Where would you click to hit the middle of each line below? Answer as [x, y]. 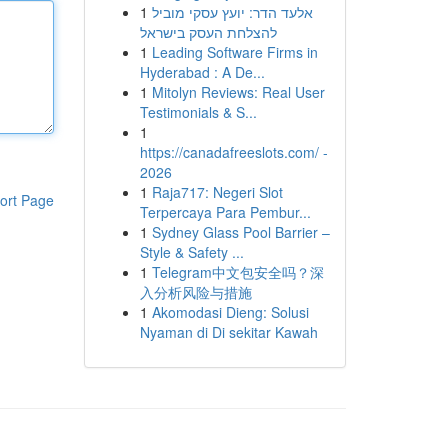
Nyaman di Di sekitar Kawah [228, 332]
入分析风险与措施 [195, 292]
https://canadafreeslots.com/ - [233, 152]
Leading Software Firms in [234, 52]
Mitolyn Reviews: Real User [238, 92]
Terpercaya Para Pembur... [225, 212]
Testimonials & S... [198, 112]
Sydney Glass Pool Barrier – [240, 232]
